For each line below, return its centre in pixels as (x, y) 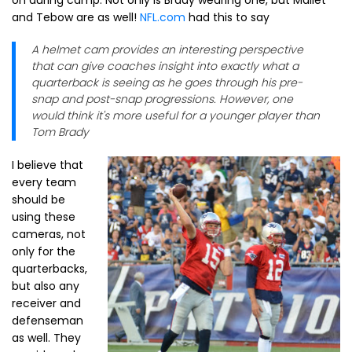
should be (38, 200)
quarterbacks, (49, 269)
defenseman (48, 321)
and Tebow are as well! (76, 17)
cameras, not (49, 234)
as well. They (46, 338)
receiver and (46, 303)
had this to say (227, 17)
